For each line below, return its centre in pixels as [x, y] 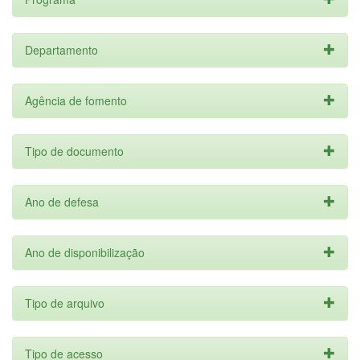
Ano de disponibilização [85, 252]
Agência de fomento [76, 100]
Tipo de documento [74, 151]
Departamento [61, 50]
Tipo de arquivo [65, 303]
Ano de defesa [62, 202]
